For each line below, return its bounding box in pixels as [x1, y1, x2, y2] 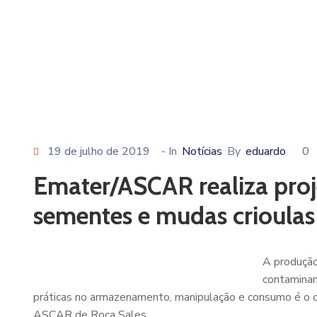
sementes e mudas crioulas [33, 200, 315, 231]
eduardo [246, 144, 286, 159]
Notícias [182, 144, 222, 159]
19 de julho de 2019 [47, 144, 150, 159]
